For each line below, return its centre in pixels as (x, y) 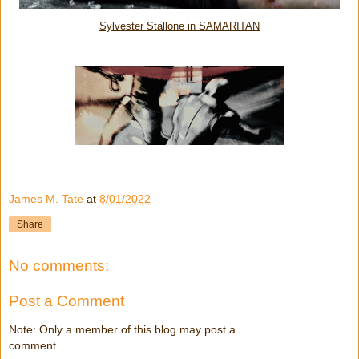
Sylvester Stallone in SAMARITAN (179, 27)
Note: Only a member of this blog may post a (122, 330)
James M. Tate (46, 198)
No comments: (59, 266)
